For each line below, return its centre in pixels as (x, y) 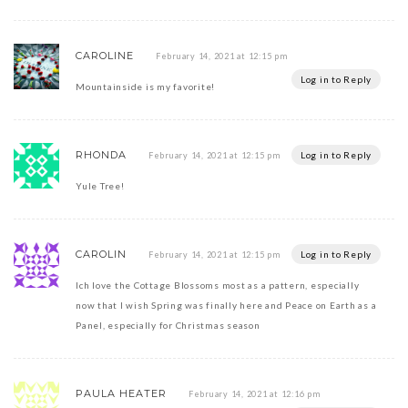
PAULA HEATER (121, 394)
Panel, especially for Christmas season (168, 326)
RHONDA (101, 155)
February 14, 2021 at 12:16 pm (254, 394)
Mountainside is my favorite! (145, 87)
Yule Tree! (100, 186)
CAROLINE (105, 56)
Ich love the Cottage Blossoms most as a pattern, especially (218, 286)
